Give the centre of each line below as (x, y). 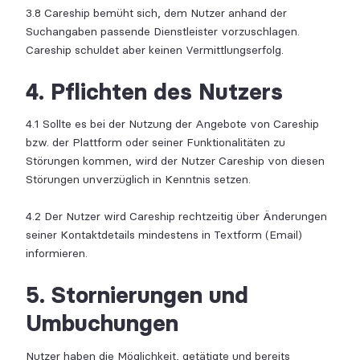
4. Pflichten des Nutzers (154, 91)
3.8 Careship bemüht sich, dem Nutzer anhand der (156, 13)
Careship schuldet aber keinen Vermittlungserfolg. (155, 50)
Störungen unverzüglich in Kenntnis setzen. (138, 180)
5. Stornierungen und (137, 295)
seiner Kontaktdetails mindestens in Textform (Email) (164, 235)
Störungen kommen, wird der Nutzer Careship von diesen (175, 161)
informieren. (57, 254)
